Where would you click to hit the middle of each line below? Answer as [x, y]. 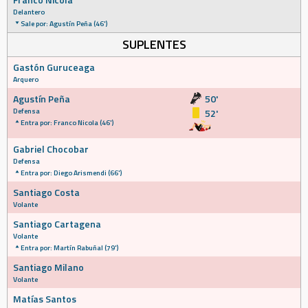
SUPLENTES [154, 44]
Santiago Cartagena [57, 224]
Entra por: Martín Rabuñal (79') [69, 247]
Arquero [26, 79]
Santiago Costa [46, 192]
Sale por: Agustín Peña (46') [64, 23]
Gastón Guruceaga [54, 67]
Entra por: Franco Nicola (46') [67, 122]
